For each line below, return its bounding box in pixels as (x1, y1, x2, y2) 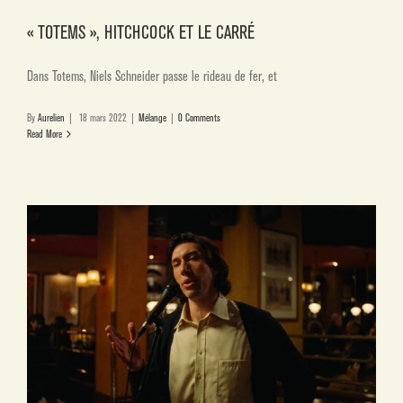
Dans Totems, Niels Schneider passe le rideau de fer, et (27, 68, 277, 85)
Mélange (139, 112, 166, 125)
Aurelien (38, 112, 65, 125)
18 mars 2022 (79, 112, 127, 125)
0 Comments (178, 112, 220, 125)
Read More (27, 128, 62, 141)
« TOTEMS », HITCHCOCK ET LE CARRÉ (27, 22, 255, 44)
